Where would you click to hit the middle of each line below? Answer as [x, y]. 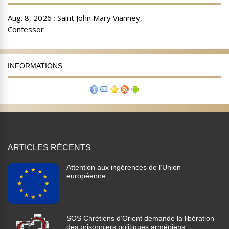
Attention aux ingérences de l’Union [124, 167]
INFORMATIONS [35, 66]
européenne [86, 176]
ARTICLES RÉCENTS [49, 148]
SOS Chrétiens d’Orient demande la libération [140, 219]
